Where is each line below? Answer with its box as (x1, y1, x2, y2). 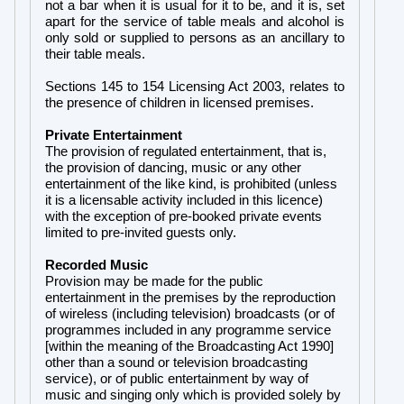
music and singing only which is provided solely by (45, 387, 341, 402)
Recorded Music (45, 257, 148, 272)
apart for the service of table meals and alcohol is (45, 14, 344, 29)
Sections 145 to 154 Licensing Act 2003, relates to (45, 78, 344, 94)
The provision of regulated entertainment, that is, (45, 143, 326, 159)
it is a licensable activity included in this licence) (45, 192, 323, 207)
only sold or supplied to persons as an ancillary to (45, 30, 344, 45)
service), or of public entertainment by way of (45, 371, 308, 386)
